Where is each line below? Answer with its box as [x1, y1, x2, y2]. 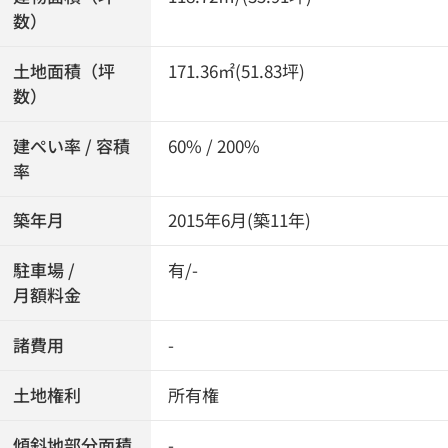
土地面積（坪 [13, 58, 116, 83]
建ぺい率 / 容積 [13, 133, 131, 158]
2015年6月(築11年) [168, 208, 312, 233]
